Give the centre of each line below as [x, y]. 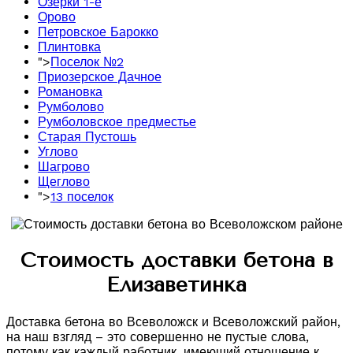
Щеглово [64, 181]
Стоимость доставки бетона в [176, 261]
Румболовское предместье [117, 121]
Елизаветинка [176, 285]
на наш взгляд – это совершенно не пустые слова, [158, 337]
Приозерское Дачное [100, 76]
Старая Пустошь [87, 136]
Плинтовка [69, 46]
